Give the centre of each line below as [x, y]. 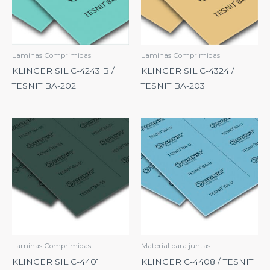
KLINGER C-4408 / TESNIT [197, 262]
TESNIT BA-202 [44, 86]
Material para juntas [176, 246]
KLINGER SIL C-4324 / [188, 71]
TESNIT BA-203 [173, 86]
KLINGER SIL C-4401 [56, 262]
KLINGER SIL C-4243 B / [63, 71]
